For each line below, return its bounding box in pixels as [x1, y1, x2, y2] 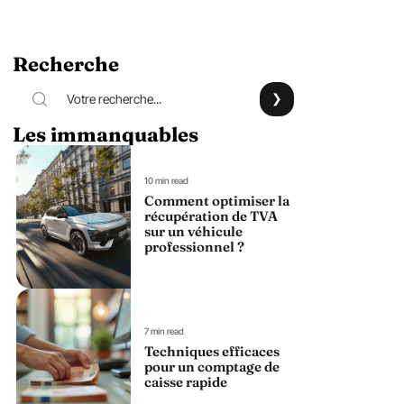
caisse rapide [143, 373, 227, 391]
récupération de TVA [143, 207, 278, 225]
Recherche [13, 51, 119, 77]
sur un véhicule [143, 223, 243, 241]
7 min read [143, 326, 184, 337]
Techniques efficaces [143, 343, 280, 361]
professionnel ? [143, 238, 244, 256]
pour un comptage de [143, 358, 280, 376]
